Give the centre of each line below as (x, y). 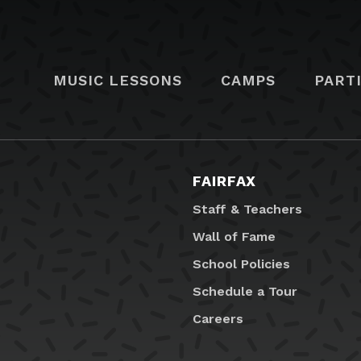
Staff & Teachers (247, 210)
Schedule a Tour (245, 292)
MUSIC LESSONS (118, 80)
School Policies (241, 264)
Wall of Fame (234, 237)
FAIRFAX (225, 181)
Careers (218, 319)
